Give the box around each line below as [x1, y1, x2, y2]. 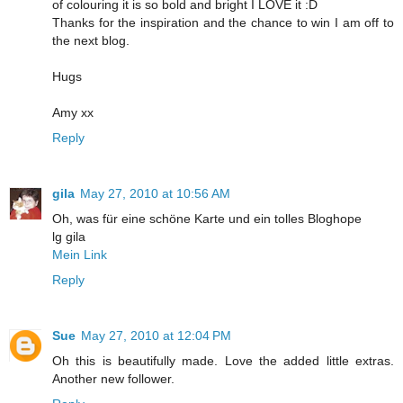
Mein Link [52, 247, 107, 263]
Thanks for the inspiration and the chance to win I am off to [52, 15, 394, 31]
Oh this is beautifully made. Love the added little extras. [52, 354, 394, 369]
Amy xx [52, 105, 94, 121]
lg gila [52, 229, 85, 245]
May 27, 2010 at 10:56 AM [80, 186, 230, 201]
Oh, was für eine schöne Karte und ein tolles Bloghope [52, 211, 362, 227]
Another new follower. [52, 372, 175, 387]
